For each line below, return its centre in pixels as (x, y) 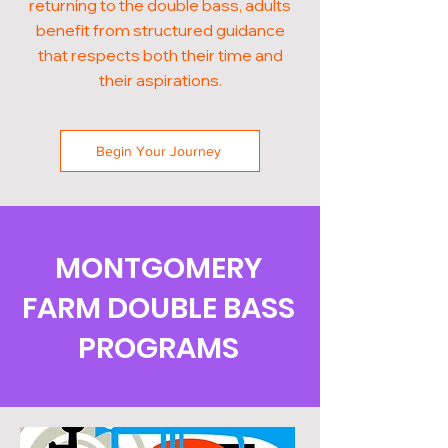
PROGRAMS (158, 348)
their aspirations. (160, 80)
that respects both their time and (160, 55)
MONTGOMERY (158, 268)
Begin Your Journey (158, 151)
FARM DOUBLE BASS (158, 308)
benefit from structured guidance (160, 30)
